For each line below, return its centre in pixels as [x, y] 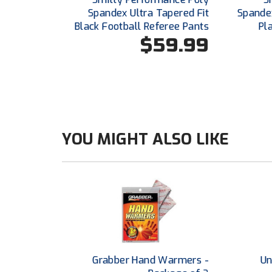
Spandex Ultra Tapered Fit [148, 13]
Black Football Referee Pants [141, 26]
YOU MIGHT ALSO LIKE [145, 139]
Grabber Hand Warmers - [151, 260]
